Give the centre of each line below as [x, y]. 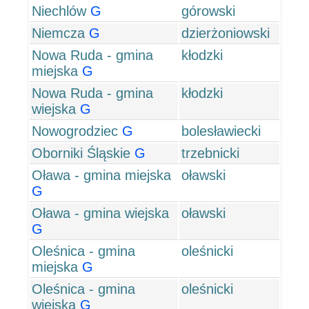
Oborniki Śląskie [81, 153]
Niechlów [59, 11]
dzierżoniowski [226, 33]
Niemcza [58, 33]
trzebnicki [210, 153]
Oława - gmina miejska [101, 175]
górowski [208, 11]
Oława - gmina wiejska [100, 213]
